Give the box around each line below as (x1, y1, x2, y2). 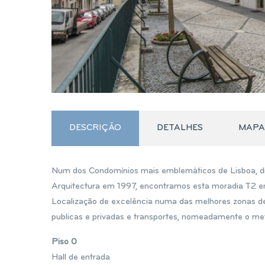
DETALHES (157, 124, 203, 132)
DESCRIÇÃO (69, 124, 121, 132)
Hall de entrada (51, 253, 110, 262)
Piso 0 (51, 238, 77, 247)
